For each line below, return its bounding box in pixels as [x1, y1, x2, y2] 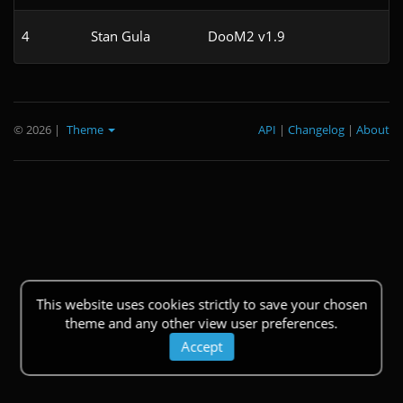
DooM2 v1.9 [208, 26, 285, 45]
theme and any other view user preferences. [65, 314, 338, 332]
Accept [181, 337, 222, 355]
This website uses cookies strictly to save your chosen [36, 295, 367, 313]
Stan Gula [91, 26, 150, 45]
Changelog [288, 121, 345, 138]
